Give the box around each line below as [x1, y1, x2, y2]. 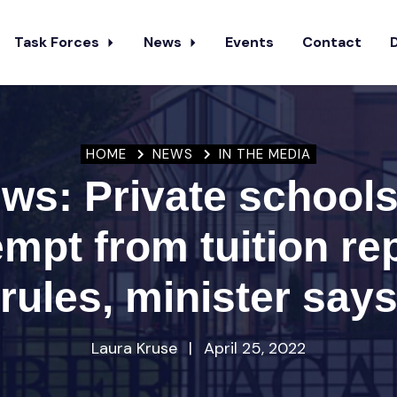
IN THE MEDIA [218, 145, 311, 163]
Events [225, 33, 275, 51]
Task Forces [14, 33, 103, 51]
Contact [302, 33, 362, 51]
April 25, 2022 [199, 338, 306, 359]
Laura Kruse [91, 338, 182, 359]
